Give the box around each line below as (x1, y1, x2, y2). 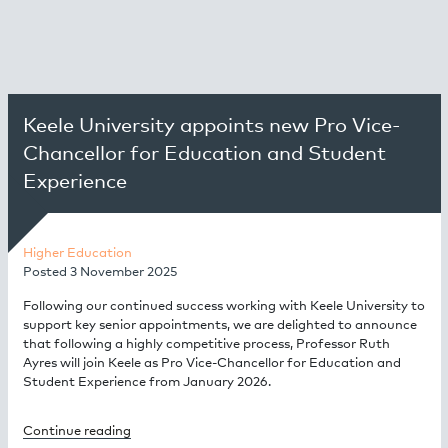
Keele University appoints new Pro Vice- (22, 112, 400, 137)
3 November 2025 (69, 262, 178, 279)
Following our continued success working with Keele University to (22, 296, 425, 313)
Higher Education (22, 243, 132, 260)
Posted (22, 262, 70, 279)
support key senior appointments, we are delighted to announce (22, 315, 417, 332)
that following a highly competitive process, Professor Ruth (22, 334, 390, 351)
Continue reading (22, 421, 131, 438)
